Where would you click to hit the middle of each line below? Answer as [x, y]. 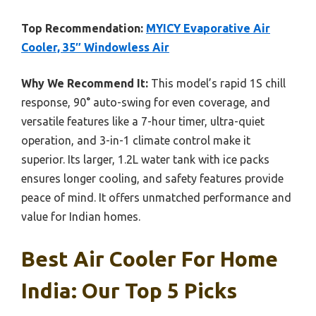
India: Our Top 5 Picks [129, 290]
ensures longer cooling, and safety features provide [152, 178]
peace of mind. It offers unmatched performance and [156, 197]
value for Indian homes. [81, 216]
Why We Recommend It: [85, 83]
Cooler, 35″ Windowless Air [95, 47]
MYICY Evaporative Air [208, 28]
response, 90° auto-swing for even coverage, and [146, 102]
